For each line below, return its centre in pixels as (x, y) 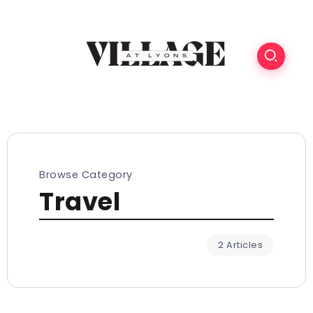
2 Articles (240, 245)
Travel (80, 202)
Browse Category (86, 175)
